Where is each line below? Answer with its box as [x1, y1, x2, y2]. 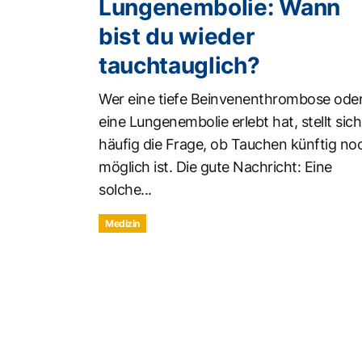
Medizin [105, 217, 140, 229]
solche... [99, 180, 152, 198]
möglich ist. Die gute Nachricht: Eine [99, 158, 332, 175]
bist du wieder [99, 22, 255, 50]
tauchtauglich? [99, 51, 260, 79]
